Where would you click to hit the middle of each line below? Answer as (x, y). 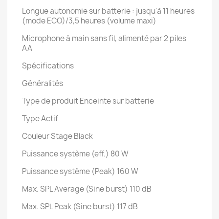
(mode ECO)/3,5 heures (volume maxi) (89, 21)
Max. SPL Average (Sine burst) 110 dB (87, 189)
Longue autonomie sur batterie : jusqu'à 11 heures (108, 11)
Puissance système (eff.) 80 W (75, 154)
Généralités (43, 83)
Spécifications (48, 66)
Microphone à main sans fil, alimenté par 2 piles (104, 38)
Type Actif (40, 119)
